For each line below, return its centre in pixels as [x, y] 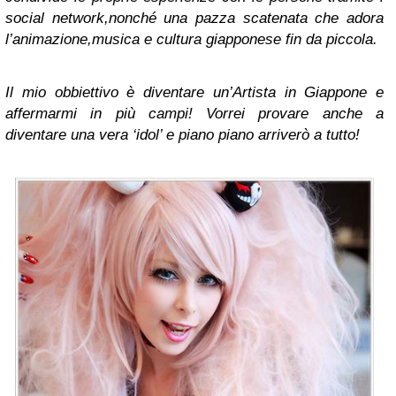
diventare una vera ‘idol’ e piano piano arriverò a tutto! [183, 135]
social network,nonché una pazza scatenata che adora [194, 19]
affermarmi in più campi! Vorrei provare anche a [194, 114]
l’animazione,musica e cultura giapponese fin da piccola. [191, 40]
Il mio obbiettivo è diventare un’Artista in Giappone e [194, 93]
